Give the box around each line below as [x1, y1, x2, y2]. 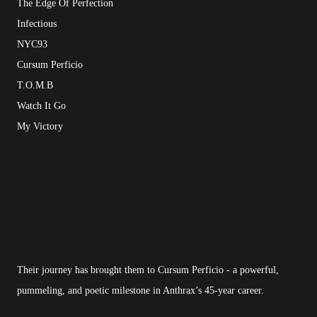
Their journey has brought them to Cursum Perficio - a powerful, [17, 265, 279, 276]
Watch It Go [17, 100, 66, 112]
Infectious [17, 18, 57, 30]
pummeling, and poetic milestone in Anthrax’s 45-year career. [17, 285, 264, 296]
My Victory [17, 121, 63, 132]
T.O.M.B [17, 80, 53, 91]
